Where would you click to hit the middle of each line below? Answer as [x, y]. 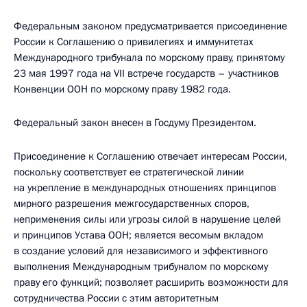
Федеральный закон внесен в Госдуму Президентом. [135, 123]
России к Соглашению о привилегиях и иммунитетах [134, 42]
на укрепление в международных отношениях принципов [145, 188]
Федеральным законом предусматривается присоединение [150, 26]
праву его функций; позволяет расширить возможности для [151, 282]
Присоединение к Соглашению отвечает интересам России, [150, 156]
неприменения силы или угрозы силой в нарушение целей [147, 219]
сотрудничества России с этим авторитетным [116, 298]
